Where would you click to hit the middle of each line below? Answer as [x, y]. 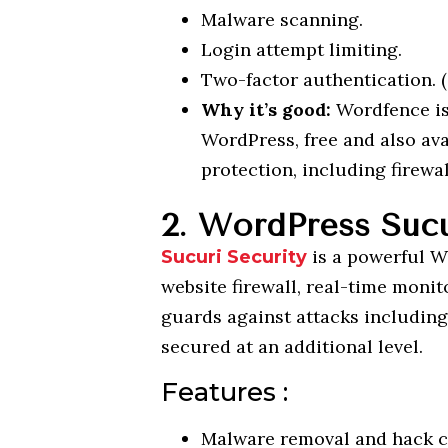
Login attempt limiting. [302, 50]
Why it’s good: [266, 110]
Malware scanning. [282, 20]
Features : [225, 391]
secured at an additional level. [292, 347]
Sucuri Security [234, 257]
